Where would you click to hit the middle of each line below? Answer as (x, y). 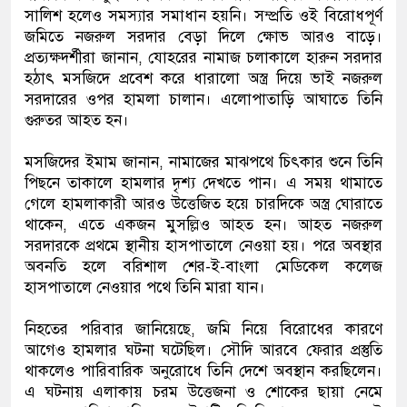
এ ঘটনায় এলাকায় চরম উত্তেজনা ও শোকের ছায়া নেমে (203, 392)
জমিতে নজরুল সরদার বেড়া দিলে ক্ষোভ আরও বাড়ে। (203, 37)
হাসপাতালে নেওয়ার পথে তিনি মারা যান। (145, 288)
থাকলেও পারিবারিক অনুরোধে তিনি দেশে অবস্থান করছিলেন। (203, 371)
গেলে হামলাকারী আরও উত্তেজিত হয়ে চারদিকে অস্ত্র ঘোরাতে (203, 204)
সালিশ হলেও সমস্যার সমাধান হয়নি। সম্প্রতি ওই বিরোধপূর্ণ (203, 16)
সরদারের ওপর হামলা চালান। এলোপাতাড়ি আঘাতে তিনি (203, 99)
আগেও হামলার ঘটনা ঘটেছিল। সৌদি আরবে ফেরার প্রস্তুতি (203, 350)
